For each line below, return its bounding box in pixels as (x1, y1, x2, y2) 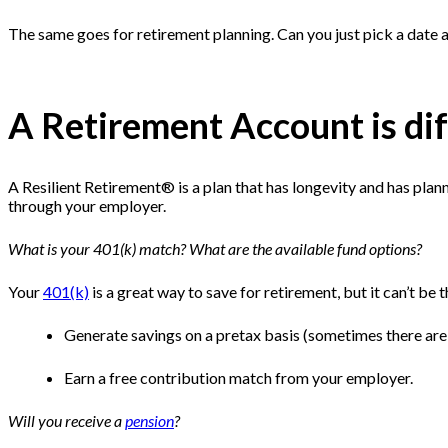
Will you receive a (8, 411, 125, 431)
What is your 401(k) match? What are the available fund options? (8, 239, 422, 259)
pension (125, 411, 174, 431)
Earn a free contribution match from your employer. (64, 368, 416, 388)
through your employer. (8, 196, 169, 216)
